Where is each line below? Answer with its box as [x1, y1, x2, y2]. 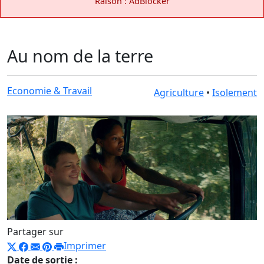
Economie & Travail [7, 84, 92, 97]
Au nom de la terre [7, 44, 153, 67]
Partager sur [7, 225, 64, 239]
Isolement [212, 85, 257, 99]
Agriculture [154, 85, 204, 99]
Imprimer [64, 239, 106, 253]
